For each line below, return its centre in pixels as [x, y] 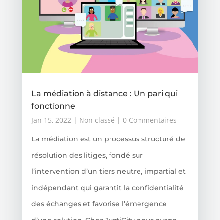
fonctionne [53, 106]
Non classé [97, 120]
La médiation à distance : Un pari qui [104, 93]
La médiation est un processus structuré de [108, 139]
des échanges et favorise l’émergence [99, 204]
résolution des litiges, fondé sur [87, 155]
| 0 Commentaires [146, 120]
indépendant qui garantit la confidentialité [107, 187]
